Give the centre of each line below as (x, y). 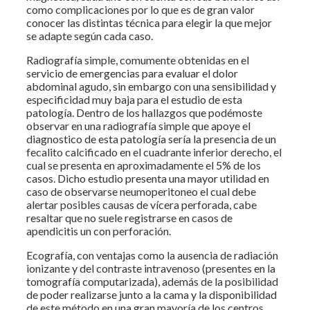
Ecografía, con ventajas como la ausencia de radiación (152, 255)
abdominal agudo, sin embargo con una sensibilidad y (151, 86)
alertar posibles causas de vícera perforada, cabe (142, 204)
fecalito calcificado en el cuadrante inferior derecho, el (154, 152)
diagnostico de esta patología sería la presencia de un (151, 138)
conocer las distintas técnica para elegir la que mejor (149, 22)
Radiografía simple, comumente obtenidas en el (138, 60)
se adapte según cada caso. (90, 35)
